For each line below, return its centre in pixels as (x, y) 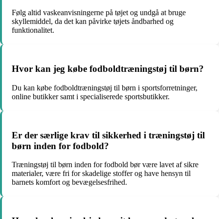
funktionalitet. (33, 30)
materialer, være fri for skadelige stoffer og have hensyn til (101, 174)
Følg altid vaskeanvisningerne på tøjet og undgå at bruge (99, 13)
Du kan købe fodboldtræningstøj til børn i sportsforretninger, (105, 88)
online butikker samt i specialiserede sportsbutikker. (91, 96)
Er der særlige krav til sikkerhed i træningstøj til (108, 135)
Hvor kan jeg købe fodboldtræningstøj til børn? (108, 69)
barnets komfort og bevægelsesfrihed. (69, 182)
